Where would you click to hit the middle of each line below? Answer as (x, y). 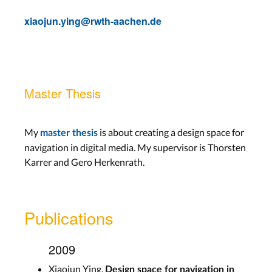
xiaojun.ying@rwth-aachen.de (93, 21)
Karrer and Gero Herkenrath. (84, 161)
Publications (69, 217)
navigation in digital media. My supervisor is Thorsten (135, 147)
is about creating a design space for (171, 132)
